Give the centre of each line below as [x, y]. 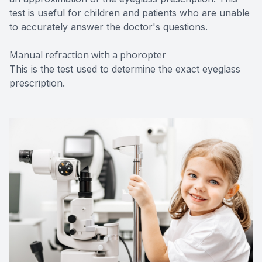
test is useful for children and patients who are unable [130, 13]
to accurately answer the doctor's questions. [108, 27]
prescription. [37, 83]
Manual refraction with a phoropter [88, 55]
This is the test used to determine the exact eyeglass [125, 69]
